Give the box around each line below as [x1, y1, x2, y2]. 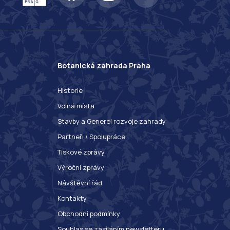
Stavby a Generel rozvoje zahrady [57, 116, 166, 126]
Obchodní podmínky [57, 208, 120, 218]
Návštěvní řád [57, 178, 102, 187]
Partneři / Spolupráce [57, 131, 125, 141]
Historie [57, 85, 83, 95]
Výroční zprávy [57, 162, 104, 172]
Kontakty [57, 193, 87, 203]
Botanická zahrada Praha [57, 61, 150, 71]
